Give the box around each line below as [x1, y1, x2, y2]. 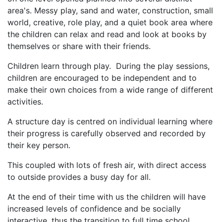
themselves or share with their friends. [7, 41, 151, 52]
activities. [7, 97, 43, 107]
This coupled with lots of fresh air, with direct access [7, 160, 206, 170]
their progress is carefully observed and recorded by [7, 128, 206, 139]
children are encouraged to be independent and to [7, 73, 197, 83]
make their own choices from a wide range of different [7, 85, 213, 95]
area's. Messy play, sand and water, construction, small [7, 5, 213, 16]
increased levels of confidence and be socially [7, 204, 181, 214]
